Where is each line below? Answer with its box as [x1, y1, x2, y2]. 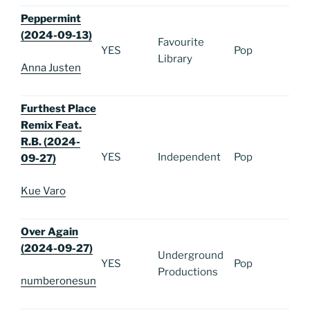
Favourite [158, 36, 204, 49]
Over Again [21, 226, 78, 239]
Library [158, 53, 192, 66]
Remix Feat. [21, 119, 82, 132]
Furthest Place [21, 102, 96, 116]
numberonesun [21, 274, 96, 287]
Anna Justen [21, 61, 81, 74]
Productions [158, 266, 218, 279]
